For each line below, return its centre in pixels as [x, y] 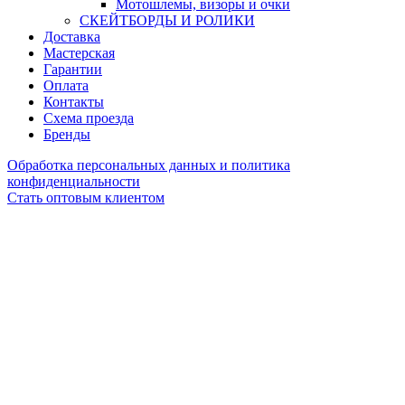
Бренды [67, 134]
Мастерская [79, 52]
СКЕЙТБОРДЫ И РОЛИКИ [167, 20]
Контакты [74, 101]
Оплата [66, 85]
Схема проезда [89, 118]
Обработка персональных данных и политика [149, 165]
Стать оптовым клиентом [86, 197]
